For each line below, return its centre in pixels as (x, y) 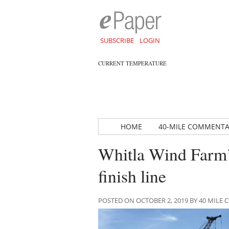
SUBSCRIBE (117, 40)
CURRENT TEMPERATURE (132, 63)
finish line (132, 176)
